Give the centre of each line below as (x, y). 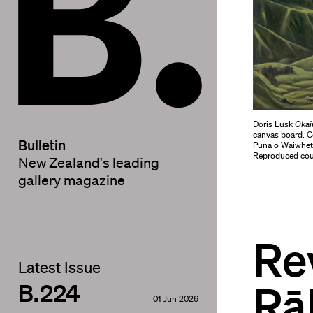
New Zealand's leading (90, 163)
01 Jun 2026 (176, 299)
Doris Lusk (274, 124)
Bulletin (42, 145)
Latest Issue (59, 268)
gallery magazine (71, 181)
